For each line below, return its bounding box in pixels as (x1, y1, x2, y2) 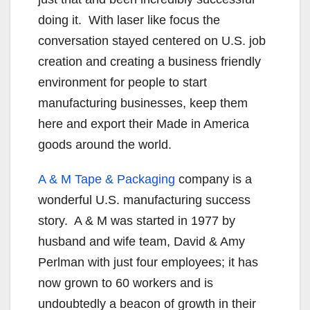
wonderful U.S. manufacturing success (38, 192, 250, 207)
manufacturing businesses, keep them (38, 95, 248, 110)
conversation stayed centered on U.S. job (38, 33, 266, 48)
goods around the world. (38, 137, 172, 152)
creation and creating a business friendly (38, 54, 261, 69)
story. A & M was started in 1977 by (38, 213, 235, 228)
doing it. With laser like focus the (38, 12, 220, 27)
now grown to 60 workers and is (38, 275, 213, 290)
